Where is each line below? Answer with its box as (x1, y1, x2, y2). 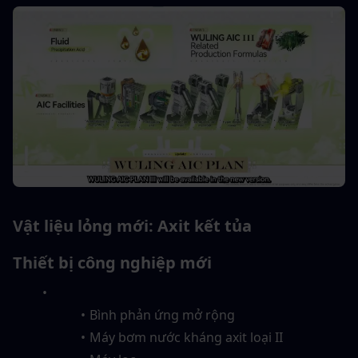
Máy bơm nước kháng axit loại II (89, 328, 283, 346)
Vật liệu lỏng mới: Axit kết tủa (13, 214, 252, 237)
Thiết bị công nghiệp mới (13, 251, 212, 273)
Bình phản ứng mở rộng (89, 305, 235, 324)
